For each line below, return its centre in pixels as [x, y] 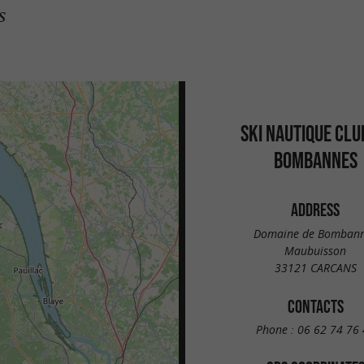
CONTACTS [315, 306]
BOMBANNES [315, 160]
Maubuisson [315, 250]
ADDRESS [315, 210]
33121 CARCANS [315, 267]
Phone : [276, 330]
